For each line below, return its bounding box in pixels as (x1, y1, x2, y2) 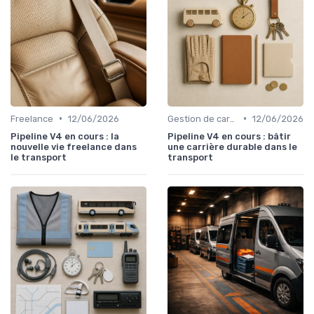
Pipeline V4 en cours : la (11, 130, 119, 142)
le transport (11, 151, 67, 163)
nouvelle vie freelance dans (11, 141, 137, 152)
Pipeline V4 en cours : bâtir (168, 130, 291, 142)
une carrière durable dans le (168, 141, 297, 152)
